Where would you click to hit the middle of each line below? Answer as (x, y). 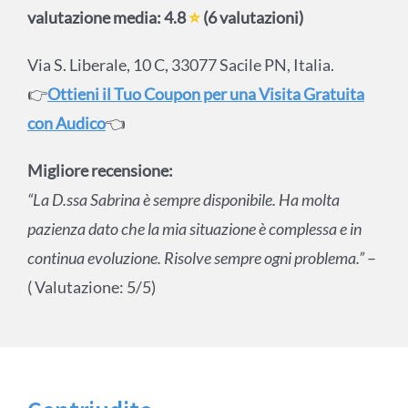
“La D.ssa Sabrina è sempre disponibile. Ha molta (183, 200)
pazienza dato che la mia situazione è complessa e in (194, 229)
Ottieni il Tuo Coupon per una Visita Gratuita (205, 94)
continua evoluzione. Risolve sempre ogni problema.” (197, 258)
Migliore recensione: (100, 171)
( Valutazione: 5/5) (91, 287)
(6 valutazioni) (251, 18)
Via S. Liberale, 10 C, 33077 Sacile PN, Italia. (180, 65)
